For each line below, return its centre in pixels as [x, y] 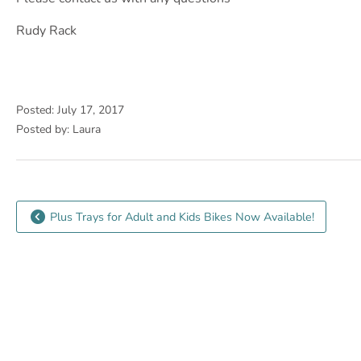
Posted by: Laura [58, 129]
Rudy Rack [46, 31]
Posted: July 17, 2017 [70, 110]
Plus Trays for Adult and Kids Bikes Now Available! [180, 217]
